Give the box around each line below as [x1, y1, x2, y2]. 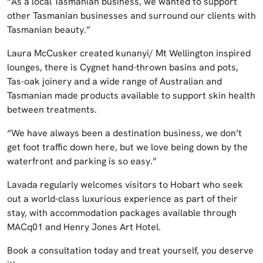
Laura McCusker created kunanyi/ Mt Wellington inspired [7, 47, 251, 59]
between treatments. [7, 103, 102, 116]
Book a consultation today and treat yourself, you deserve [7, 244, 254, 257]
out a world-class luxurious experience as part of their [7, 193, 238, 205]
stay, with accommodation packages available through [7, 207, 237, 219]
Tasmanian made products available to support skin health [7, 89, 255, 102]
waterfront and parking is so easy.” [7, 155, 159, 167]
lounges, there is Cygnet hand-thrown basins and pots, [7, 61, 238, 73]
